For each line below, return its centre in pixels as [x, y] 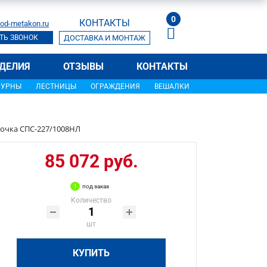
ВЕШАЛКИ [172, 86]
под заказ [96, 186]
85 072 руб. [91, 161]
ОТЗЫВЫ [83, 66]
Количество [91, 200]
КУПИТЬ [91, 253]
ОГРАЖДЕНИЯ [115, 86]
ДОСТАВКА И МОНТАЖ [105, 38]
